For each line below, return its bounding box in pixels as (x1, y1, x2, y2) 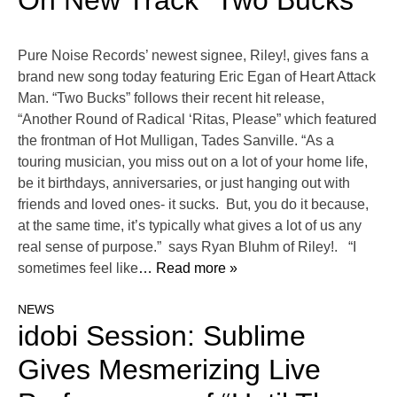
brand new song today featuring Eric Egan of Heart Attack (18, 69, 376, 85)
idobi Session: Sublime (18, 320, 306, 353)
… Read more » (138, 261, 237, 276)
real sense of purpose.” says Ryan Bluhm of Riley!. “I (18, 239, 356, 255)
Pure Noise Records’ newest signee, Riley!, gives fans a (18, 48, 369, 64)
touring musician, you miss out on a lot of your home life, (18, 154, 368, 170)
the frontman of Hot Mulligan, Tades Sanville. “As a (18, 133, 334, 149)
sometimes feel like (18, 261, 138, 276)
